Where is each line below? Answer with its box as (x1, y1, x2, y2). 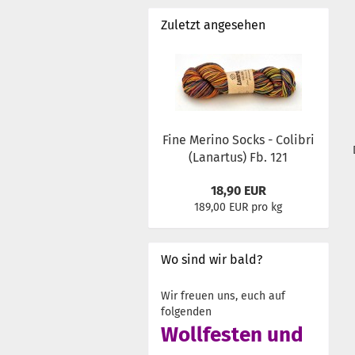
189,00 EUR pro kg (194, 200, 283, 214)
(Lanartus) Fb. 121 (189, 150, 288, 165)
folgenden (161, 305, 212, 319)
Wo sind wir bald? (161, 252, 262, 267)
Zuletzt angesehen (161, 17, 265, 32)
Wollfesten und (161, 323, 303, 347)
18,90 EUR (210, 183, 266, 198)
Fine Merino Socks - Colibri (162, 132, 315, 147)
